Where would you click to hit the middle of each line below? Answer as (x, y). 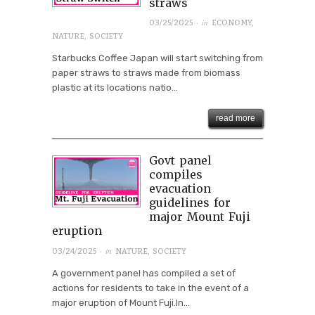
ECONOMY (231, 23)
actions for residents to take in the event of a (150, 288)
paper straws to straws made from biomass (146, 73)
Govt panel (180, 161)
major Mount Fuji (199, 217)
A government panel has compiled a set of (144, 273)
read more (236, 118)
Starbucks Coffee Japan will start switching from (157, 58)
